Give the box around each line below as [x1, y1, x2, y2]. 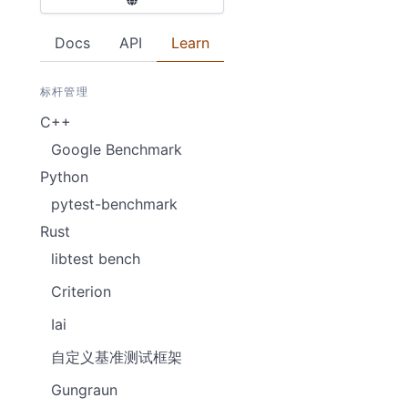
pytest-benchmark [51, 195, 178, 213]
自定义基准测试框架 [51, 348, 182, 366]
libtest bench [51, 250, 140, 268]
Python [40, 168, 88, 186]
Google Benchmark [51, 140, 182, 158]
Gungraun [51, 381, 117, 399]
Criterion [51, 282, 111, 301]
